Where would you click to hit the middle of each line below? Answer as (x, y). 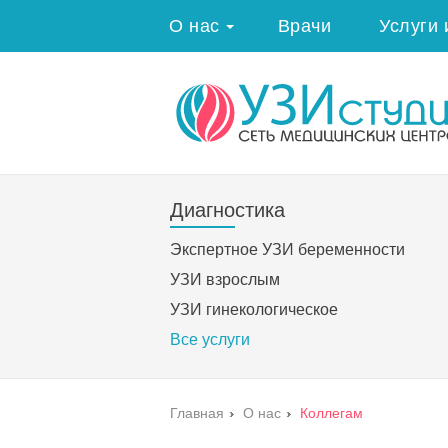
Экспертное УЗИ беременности (287, 250)
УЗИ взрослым (225, 280)
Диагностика (227, 210)
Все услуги (210, 340)
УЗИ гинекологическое (254, 310)
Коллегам (331, 412)
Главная (197, 412)
